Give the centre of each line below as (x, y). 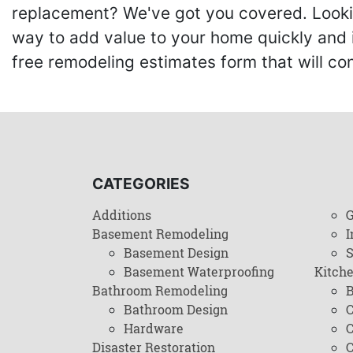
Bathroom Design (176, 309)
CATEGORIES (141, 184)
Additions (122, 215)
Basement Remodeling (160, 234)
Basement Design (176, 253)
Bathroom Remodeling (160, 290)
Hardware (154, 328)
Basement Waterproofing (199, 271)
